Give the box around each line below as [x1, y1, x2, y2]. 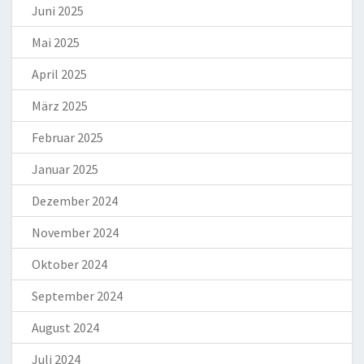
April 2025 [32, 66, 87, 83]
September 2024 [32, 288, 123, 305]
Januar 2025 [32, 161, 98, 178]
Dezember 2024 [32, 193, 118, 210]
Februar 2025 [32, 129, 103, 146]
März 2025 [32, 97, 88, 115]
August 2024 [32, 319, 99, 336]
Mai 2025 [32, 34, 80, 51]
